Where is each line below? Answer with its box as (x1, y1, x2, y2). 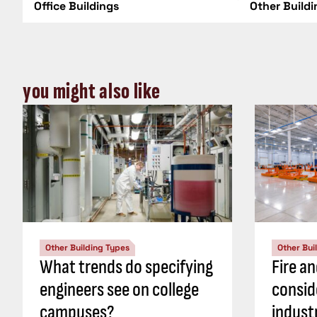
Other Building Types (45, 242, 129, 254)
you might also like (23, 77, 161, 105)
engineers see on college (40, 278, 199, 302)
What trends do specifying (40, 255, 213, 279)
